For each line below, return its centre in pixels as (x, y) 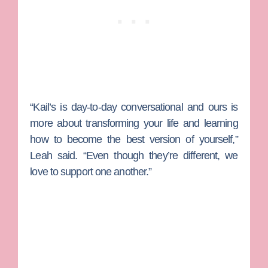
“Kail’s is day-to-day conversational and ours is (134, 107)
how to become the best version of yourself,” (134, 139)
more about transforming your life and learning (134, 123)
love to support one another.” (91, 171)
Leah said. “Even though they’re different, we (134, 155)
